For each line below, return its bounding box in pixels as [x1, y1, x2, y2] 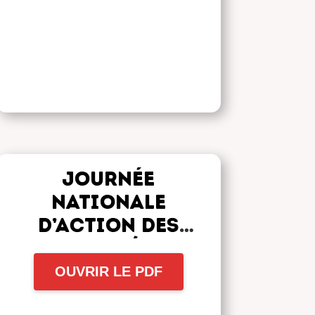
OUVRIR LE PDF [54, 263, 162, 279]
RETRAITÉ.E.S [43, 236, 174, 260]
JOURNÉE [62, 166, 155, 191]
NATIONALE [51, 189, 166, 214]
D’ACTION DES [37, 212, 179, 237]
